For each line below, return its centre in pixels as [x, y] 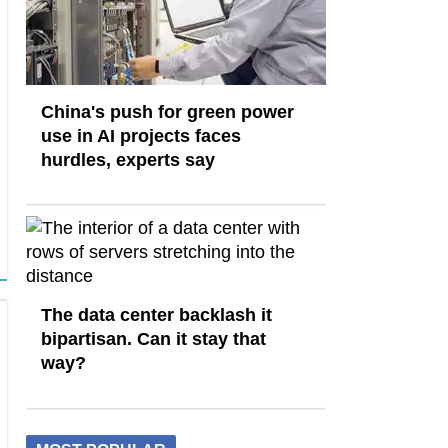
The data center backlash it [156, 315]
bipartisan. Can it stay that [153, 339]
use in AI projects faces [141, 135]
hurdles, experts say [128, 159]
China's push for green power [167, 111]
